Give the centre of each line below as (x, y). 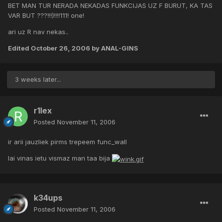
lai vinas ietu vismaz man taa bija (60, 158)
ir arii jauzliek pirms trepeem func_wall (67, 142)
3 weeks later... (38, 80)
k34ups (48, 198)
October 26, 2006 (60, 48)
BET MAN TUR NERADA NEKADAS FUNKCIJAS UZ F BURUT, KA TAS (110, 6)
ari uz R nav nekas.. (38, 32)
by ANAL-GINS (114, 48)
